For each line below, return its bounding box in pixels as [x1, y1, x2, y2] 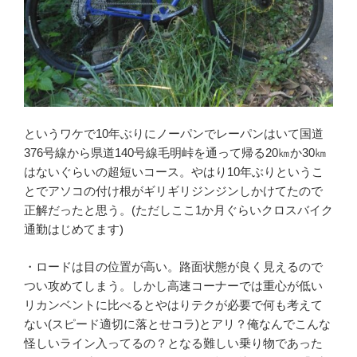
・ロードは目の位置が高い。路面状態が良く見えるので [24, 259, 323, 273]
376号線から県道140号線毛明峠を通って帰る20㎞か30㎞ [24, 146, 327, 160]
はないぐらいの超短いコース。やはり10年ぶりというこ [24, 165, 324, 179]
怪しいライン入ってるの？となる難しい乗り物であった [24, 335, 323, 350]
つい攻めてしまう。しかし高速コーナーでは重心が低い [24, 278, 323, 292]
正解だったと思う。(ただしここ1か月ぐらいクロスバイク [24, 203, 333, 218]
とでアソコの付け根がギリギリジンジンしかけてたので [24, 184, 323, 198]
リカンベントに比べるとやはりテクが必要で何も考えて [24, 297, 323, 312]
